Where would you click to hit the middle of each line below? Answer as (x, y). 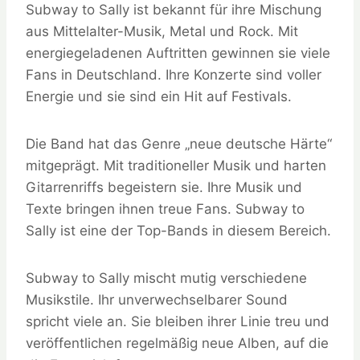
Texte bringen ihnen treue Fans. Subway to (165, 209)
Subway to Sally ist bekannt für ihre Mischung (174, 10)
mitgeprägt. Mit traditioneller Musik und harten (176, 166)
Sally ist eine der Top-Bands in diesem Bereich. (178, 231)
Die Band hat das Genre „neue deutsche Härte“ (179, 144)
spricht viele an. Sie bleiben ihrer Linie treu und (178, 322)
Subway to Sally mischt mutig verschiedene (166, 278)
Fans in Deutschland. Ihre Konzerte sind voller (174, 75)
